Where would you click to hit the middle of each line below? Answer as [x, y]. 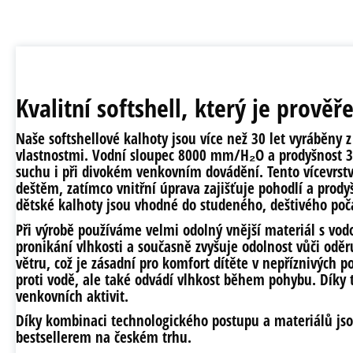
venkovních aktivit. [72, 296]
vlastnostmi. [54, 155]
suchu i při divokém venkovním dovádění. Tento [160, 171]
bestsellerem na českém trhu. [104, 338]
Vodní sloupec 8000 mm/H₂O [178, 155]
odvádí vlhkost [177, 279]
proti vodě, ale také [75, 279]
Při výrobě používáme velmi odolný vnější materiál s [172, 230]
